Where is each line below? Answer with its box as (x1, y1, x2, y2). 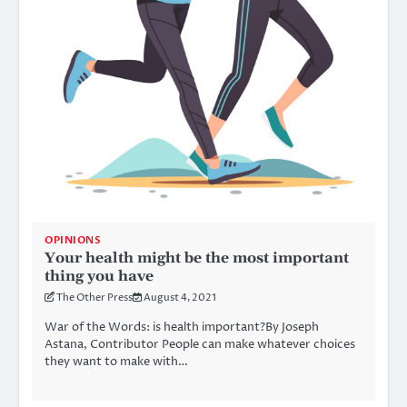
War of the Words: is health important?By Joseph (45, 318, 319, 335)
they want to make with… (45, 352, 188, 370)
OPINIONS (45, 233, 101, 247)
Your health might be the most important (45, 248, 349, 267)
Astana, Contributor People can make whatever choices (45, 335, 355, 352)
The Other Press (56, 290, 133, 304)
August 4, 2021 (144, 290, 216, 304)
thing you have (45, 266, 154, 285)
